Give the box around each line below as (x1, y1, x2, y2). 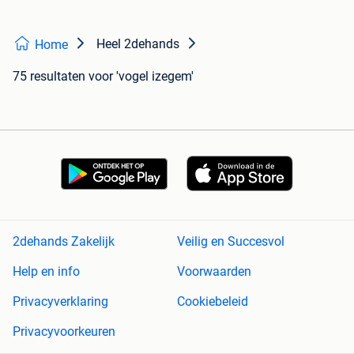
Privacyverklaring (13, 294, 108, 310)
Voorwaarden (177, 264, 251, 280)
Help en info (13, 264, 80, 280)
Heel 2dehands (96, 36, 179, 52)
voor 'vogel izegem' (88, 69, 194, 85)
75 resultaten (13, 69, 85, 85)
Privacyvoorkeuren (13, 324, 115, 340)
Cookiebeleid (177, 294, 248, 310)
